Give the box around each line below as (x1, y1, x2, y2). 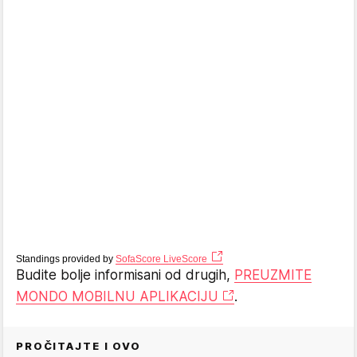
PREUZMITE (234, 267, 312, 283)
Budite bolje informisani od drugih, (16, 267, 234, 283)
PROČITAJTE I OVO (16, 339, 141, 352)
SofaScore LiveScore (116, 253, 207, 265)
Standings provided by (16, 253, 116, 265)
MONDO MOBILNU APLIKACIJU (16, 288, 218, 304)
